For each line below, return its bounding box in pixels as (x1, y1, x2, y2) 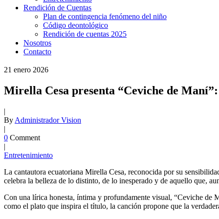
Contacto (23, 47, 51, 56)
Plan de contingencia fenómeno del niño (43, 12, 167, 21)
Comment (10, 133, 40, 142)
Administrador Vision (15, 115, 81, 124)
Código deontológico (43, 21, 108, 29)
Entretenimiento (4, 151, 53, 159)
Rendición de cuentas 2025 (43, 30, 127, 38)
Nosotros (23, 39, 51, 47)
